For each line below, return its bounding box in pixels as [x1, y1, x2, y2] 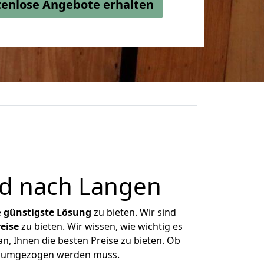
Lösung [57, 206, 91, 219]
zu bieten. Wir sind [91, 206, 176, 219]
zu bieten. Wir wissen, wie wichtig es [18, 220, 183, 233]
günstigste [4, 206, 54, 219]
